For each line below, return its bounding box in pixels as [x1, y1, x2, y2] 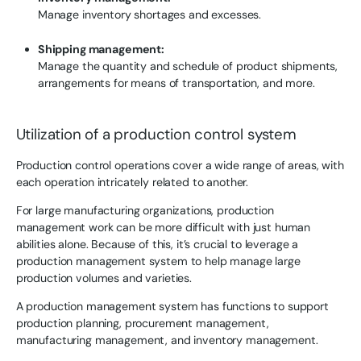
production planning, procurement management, [15, 316, 269, 331]
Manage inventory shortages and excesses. [37, 7, 262, 23]
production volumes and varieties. [15, 271, 192, 286]
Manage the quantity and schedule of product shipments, [37, 59, 338, 74]
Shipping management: [37, 42, 164, 57]
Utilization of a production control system [15, 123, 297, 144]
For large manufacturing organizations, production [15, 203, 274, 218]
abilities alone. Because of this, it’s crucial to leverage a [15, 237, 299, 252]
